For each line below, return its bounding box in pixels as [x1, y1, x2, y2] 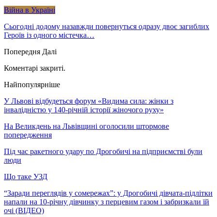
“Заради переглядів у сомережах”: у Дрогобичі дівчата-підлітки [4, 188, 213, 197]
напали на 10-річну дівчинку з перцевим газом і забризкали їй [4, 197, 209, 206]
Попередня [4, 47, 42, 56]
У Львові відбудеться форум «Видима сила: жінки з [4, 96, 173, 105]
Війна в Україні [4, 5, 55, 14]
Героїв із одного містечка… [4, 31, 94, 39]
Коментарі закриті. [4, 63, 65, 72]
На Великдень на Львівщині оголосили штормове [4, 122, 169, 130]
